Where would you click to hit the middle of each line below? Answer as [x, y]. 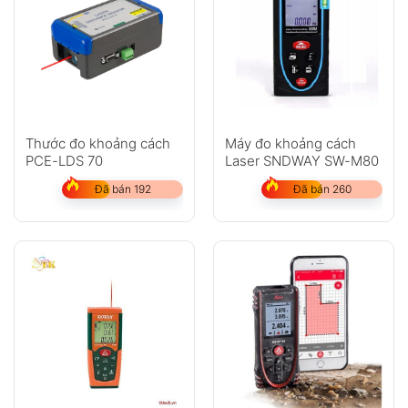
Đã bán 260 [322, 189]
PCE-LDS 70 [64, 161]
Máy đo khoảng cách [290, 144]
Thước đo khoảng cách [97, 144]
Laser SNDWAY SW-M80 [301, 161]
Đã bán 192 [122, 189]
